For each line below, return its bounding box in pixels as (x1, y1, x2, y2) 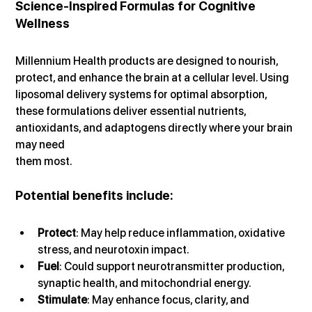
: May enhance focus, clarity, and (87, 293, 252, 307)
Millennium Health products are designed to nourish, (15, 54, 281, 68)
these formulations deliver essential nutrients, (15, 104, 249, 118)
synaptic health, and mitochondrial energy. (38, 276, 252, 290)
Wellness (15, 16, 70, 31)
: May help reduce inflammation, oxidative (76, 226, 288, 240)
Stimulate (38, 293, 88, 307)
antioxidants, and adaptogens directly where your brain (15, 121, 295, 135)
